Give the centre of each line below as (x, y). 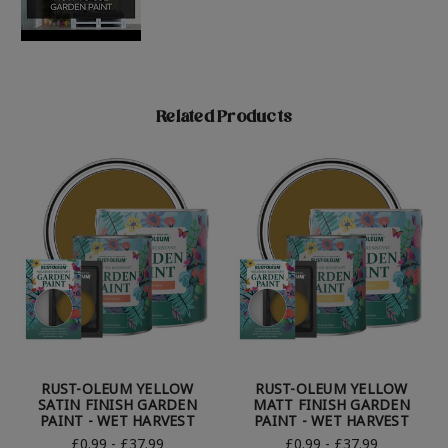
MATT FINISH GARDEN (331, 405)
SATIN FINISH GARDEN (117, 405)
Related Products (224, 119)
